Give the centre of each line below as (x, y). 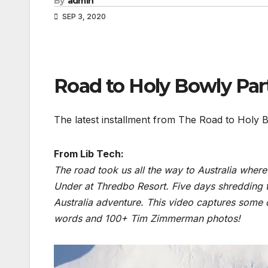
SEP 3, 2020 (83, 17)
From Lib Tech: (89, 153)
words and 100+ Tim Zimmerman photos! (147, 218)
